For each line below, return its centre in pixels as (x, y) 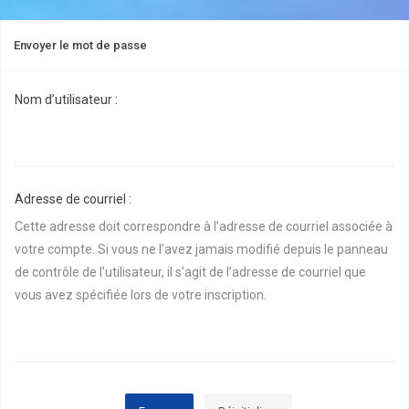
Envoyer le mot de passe (80, 46)
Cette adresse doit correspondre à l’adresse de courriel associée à (204, 227)
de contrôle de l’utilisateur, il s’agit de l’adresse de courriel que (190, 273)
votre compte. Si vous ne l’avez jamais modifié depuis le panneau (201, 250)
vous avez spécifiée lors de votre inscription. (141, 295)
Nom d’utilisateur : (66, 100)
